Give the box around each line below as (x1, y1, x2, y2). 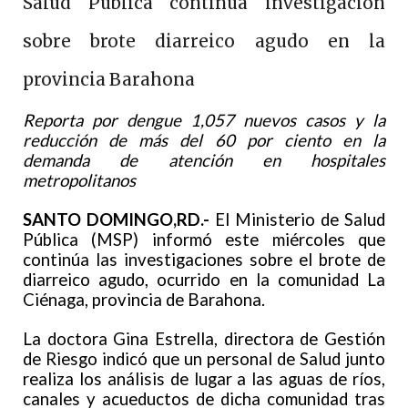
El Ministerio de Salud (209, 209, 385, 230)
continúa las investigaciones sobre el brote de (23, 250, 385, 270)
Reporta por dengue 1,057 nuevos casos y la (23, 110, 385, 131)
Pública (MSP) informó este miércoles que (23, 229, 385, 250)
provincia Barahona (23, 69, 195, 91)
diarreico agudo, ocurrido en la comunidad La (23, 270, 385, 291)
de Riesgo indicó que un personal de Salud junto (23, 349, 385, 370)
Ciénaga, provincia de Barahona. (23, 290, 265, 311)
